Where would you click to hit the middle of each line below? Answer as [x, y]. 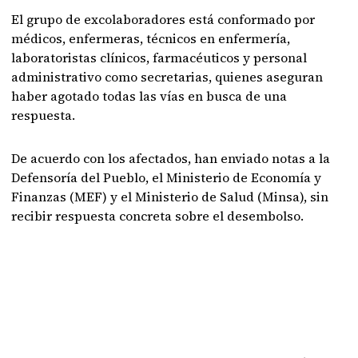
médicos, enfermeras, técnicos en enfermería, [151, 38]
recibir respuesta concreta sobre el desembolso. [158, 216]
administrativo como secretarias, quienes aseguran [167, 77]
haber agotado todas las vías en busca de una [149, 96]
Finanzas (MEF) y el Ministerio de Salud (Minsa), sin [170, 197]
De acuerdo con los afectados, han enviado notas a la [171, 158]
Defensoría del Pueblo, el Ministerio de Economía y [167, 177]
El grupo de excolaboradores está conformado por [163, 19]
